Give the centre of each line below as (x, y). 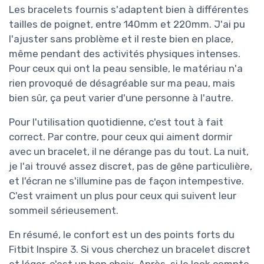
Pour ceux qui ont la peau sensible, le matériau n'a (126, 69)
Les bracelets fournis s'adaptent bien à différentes (129, 10)
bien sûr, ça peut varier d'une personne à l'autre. (121, 98)
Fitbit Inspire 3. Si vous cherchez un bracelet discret (130, 250)
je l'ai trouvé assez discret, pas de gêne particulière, (131, 166)
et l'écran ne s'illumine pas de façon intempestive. (126, 181)
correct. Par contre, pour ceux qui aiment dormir (121, 137)
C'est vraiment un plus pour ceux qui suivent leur (123, 196)
